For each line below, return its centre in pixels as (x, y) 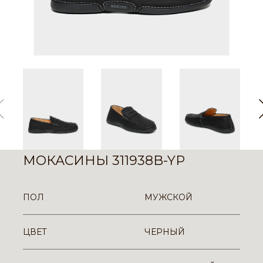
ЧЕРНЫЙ (165, 232)
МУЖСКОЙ (168, 197)
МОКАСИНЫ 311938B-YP (104, 160)
